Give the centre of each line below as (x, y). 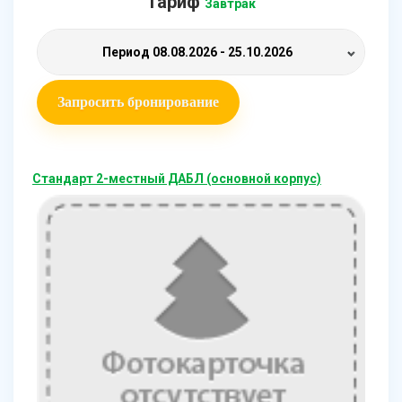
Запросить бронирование (138, 102)
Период (127, 52)
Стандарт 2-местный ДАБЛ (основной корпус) (177, 179)
